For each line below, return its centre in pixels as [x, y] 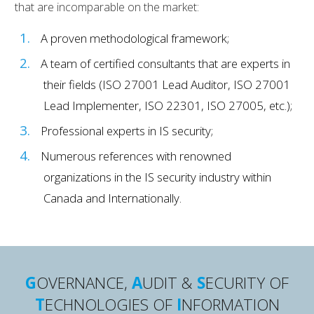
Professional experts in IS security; [127, 131]
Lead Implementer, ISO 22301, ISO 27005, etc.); [168, 106]
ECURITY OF [247, 282]
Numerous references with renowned [136, 156]
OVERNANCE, [84, 282]
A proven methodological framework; [135, 39]
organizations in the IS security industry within [157, 177]
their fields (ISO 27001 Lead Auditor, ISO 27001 [166, 85]
